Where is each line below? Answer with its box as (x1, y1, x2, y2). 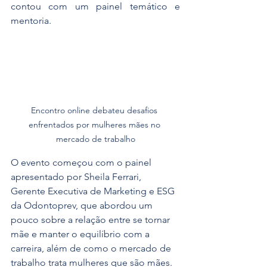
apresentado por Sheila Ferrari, (11, 171, 144, 183)
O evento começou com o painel (11, 157, 154, 169)
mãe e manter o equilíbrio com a (11, 228, 152, 240)
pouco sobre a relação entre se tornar (11, 214, 172, 226)
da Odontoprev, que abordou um (11, 200, 155, 212)
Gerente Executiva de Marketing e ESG (11, 185, 177, 197)
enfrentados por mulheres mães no (28, 119, 163, 131)
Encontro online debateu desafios (31, 105, 160, 116)
